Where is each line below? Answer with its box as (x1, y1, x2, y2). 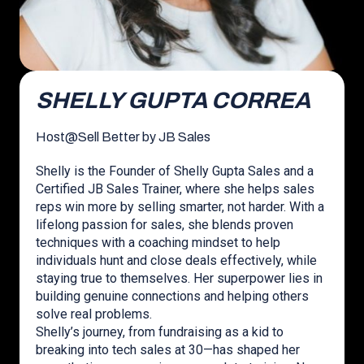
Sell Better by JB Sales (78, 130, 210, 144)
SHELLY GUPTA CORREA (36, 88, 310, 113)
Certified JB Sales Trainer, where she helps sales (36, 181, 314, 197)
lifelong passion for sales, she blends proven (36, 217, 293, 232)
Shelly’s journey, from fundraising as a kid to (36, 324, 284, 340)
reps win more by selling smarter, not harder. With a (36, 199, 324, 214)
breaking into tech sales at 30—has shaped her (36, 342, 300, 357)
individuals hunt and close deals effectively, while (36, 253, 317, 268)
